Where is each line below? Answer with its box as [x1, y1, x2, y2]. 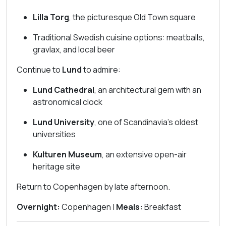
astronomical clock [33, 96, 102, 107]
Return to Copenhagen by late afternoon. [17, 181, 170, 192]
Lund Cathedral [33, 84, 94, 95]
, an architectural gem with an [94, 84, 201, 95]
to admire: [82, 64, 121, 75]
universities [33, 129, 76, 140]
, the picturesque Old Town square [69, 12, 196, 23]
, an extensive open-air [102, 149, 187, 160]
